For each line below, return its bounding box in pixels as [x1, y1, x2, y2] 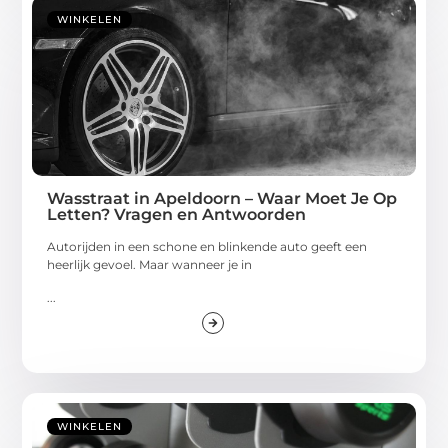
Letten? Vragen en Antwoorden [47, 205, 307, 225]
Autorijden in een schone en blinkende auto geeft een [47, 239, 368, 255]
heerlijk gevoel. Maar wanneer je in [47, 257, 253, 273]
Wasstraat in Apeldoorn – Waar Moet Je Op [47, 189, 398, 209]
